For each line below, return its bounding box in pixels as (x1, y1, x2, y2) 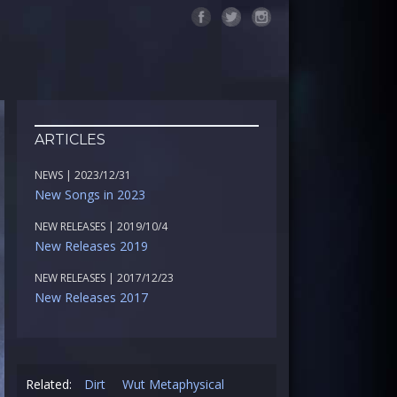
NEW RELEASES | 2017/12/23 (34, 270, 174, 285)
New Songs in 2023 (34, 186, 145, 203)
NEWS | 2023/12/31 (34, 167, 131, 183)
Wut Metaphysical (121, 376, 224, 393)
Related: (25, 376, 75, 393)
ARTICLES (34, 131, 105, 148)
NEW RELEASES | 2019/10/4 (34, 219, 167, 234)
